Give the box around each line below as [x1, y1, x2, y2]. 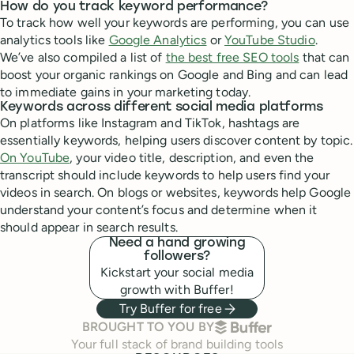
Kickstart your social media [100, 265, 254, 280]
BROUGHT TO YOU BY [81, 319, 214, 334]
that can [302, 50, 350, 65]
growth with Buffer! [120, 282, 234, 297]
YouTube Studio [224, 32, 315, 47]
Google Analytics [108, 32, 207, 47]
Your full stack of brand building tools [70, 337, 284, 352]
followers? [144, 250, 210, 263]
